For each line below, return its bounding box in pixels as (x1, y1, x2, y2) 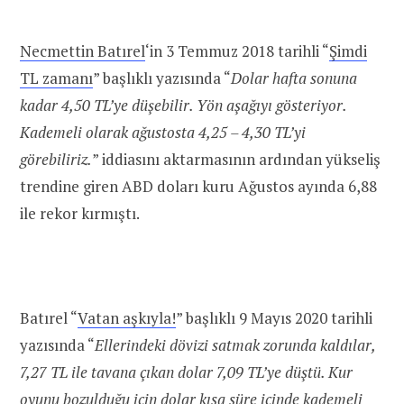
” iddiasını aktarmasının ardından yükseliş (92, 148, 381, 170)
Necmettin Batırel (20, 40, 145, 61)
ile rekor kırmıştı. (20, 202, 140, 224)
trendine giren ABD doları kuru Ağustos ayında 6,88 (20, 175, 377, 197)
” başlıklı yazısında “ (93, 67, 231, 88)
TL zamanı (20, 67, 93, 88)
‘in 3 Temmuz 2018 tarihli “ (145, 40, 329, 61)
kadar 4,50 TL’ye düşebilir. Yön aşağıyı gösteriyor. (20, 94, 346, 115)
